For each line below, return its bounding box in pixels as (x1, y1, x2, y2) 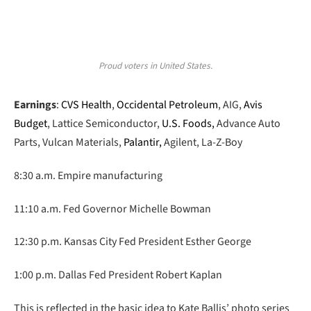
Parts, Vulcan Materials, (14, 135, 124, 151)
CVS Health (61, 97, 112, 113)
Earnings (14, 97, 56, 113)
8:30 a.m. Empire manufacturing (14, 168, 162, 184)
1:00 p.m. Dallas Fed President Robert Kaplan (14, 267, 222, 283)
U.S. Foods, (162, 116, 215, 132)
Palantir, (124, 135, 162, 151)
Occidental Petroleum (117, 97, 218, 113)
